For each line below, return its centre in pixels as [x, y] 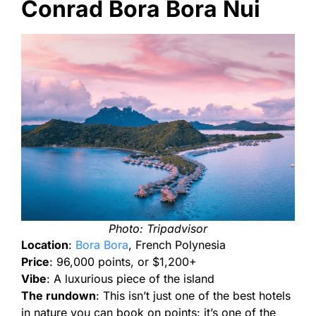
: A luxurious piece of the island [130, 278]
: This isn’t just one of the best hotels [193, 295]
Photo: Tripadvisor [158, 228]
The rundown [59, 295]
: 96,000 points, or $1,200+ [123, 261]
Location [45, 244]
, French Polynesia [177, 244]
